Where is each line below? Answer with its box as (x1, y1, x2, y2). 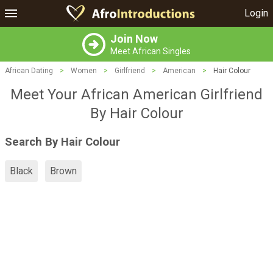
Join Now (110, 32, 158, 45)
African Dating (5, 66, 53, 75)
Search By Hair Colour (5, 135, 120, 149)
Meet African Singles (110, 46, 191, 56)
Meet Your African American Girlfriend (10, 86, 263, 103)
